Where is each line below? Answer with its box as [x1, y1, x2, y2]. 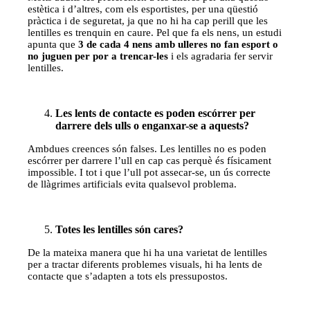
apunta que [28, 38, 79, 50]
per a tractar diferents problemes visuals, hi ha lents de [28, 258, 263, 270]
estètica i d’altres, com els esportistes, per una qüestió [28, 3, 259, 15]
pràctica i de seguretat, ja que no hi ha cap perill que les [28, 15, 268, 26]
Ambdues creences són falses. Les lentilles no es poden [28, 143, 267, 154]
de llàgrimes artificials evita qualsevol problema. [28, 178, 237, 190]
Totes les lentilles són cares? [55, 223, 184, 235]
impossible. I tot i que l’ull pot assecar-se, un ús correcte [28, 166, 271, 178]
